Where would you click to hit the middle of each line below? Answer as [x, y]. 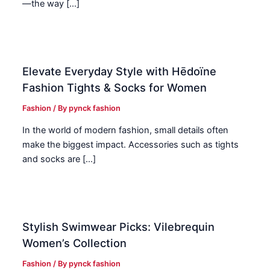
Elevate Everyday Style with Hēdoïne [120, 71]
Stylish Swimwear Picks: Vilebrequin [119, 227]
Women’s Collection [75, 243]
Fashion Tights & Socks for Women [115, 87]
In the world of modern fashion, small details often [126, 130]
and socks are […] [59, 159]
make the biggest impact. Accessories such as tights [131, 145]
